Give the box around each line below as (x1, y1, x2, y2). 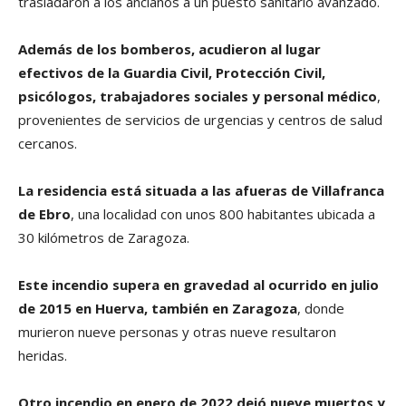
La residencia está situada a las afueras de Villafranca (18, 181, 384, 200)
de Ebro (18, 205, 71, 224)
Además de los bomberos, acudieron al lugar (18, 40, 321, 59)
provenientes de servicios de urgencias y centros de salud (18, 111, 382, 130)
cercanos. (18, 134, 77, 153)
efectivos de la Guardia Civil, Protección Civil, (18, 63, 325, 82)
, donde (297, 299, 344, 318)
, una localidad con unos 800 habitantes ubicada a (71, 205, 375, 224)
